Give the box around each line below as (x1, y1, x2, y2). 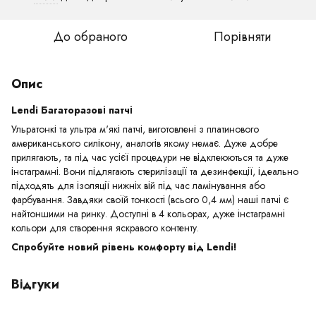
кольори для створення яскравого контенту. (11, 221, 199, 235)
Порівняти (214, 28, 272, 46)
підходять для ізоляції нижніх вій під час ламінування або (11, 178, 265, 193)
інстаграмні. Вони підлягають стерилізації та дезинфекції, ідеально (11, 164, 298, 178)
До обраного (53, 28, 128, 46)
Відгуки (11, 275, 59, 293)
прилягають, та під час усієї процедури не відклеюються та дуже (11, 150, 288, 164)
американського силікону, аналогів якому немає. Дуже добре (11, 136, 278, 150)
